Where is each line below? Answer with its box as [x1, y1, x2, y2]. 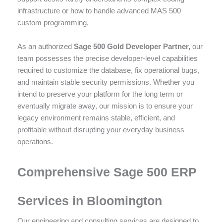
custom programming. [17, 18, 89, 27]
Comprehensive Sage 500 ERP [17, 165, 197, 179]
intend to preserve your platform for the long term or [17, 89, 183, 98]
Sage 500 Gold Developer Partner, [74, 42, 190, 51]
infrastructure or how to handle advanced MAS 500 [17, 6, 181, 15]
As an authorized [17, 42, 74, 51]
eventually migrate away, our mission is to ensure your [17, 101, 193, 110]
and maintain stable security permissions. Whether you [17, 77, 194, 86]
